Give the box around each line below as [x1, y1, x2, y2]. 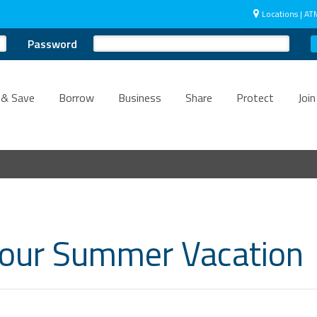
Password [28, 35, 77, 52]
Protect [236, 89, 274, 106]
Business [118, 89, 161, 106]
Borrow [59, 89, 94, 106]
